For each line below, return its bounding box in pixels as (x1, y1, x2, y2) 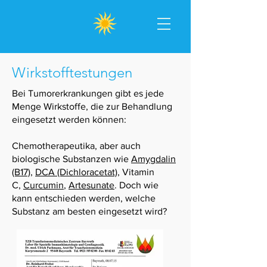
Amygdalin (131, 154, 176, 164)
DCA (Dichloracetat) (35, 167, 117, 177)
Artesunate (69, 180, 114, 190)
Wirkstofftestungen (12, 64, 132, 81)
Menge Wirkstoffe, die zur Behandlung (12, 101, 172, 111)
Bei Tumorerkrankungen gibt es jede (12, 88, 164, 98)
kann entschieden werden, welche (12, 193, 156, 203)
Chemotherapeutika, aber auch (12, 141, 141, 151)
